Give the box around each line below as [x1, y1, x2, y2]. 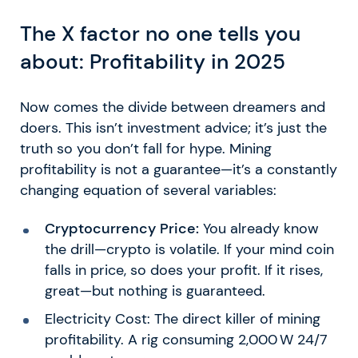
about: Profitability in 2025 [20, 48, 285, 76]
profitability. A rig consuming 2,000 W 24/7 [44, 331, 328, 349]
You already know [198, 220, 319, 238]
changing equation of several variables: [20, 181, 276, 200]
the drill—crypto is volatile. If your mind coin [44, 241, 334, 259]
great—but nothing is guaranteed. [44, 282, 265, 300]
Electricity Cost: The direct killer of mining [44, 310, 320, 328]
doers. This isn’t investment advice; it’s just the [20, 119, 327, 137]
